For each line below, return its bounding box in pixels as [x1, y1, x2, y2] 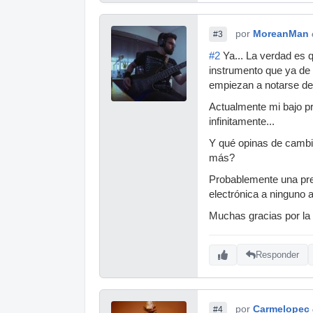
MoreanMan [253, 27, 309, 39]
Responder [256, 249, 299, 261]
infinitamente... [209, 115, 275, 127]
